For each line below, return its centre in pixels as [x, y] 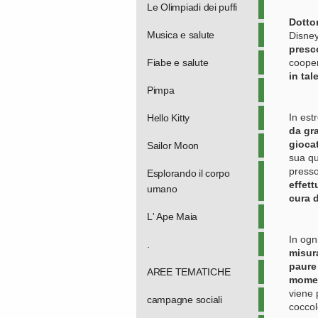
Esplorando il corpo [188, 173]
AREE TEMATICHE [189, 272]
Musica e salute [181, 35]
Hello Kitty [169, 118]
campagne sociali [185, 300]
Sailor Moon [173, 146]
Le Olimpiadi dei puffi [192, 7]
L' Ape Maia [172, 216]
